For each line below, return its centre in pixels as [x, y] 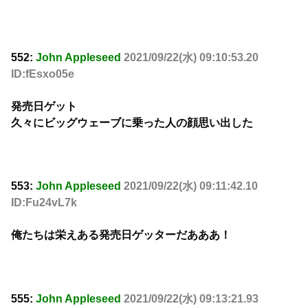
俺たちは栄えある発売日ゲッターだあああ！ [121, 234]
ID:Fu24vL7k [44, 203]
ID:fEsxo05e [43, 74]
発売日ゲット [44, 106]
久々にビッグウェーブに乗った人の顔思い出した [132, 122]
